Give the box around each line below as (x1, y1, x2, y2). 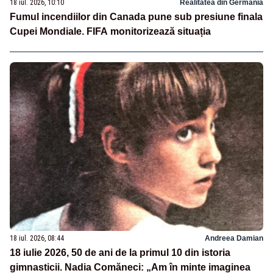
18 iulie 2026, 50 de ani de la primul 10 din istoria (10, 247, 230, 258)
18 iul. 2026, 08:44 (10, 233, 64, 243)
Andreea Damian (205, 233, 263, 243)
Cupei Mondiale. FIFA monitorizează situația (10, 26, 211, 37)
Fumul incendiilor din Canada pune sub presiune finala (10, 12, 263, 23)
